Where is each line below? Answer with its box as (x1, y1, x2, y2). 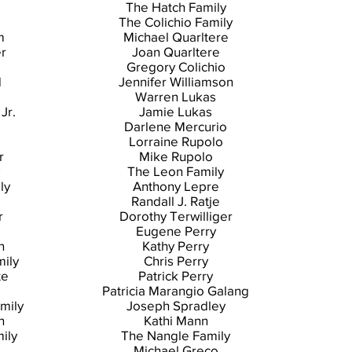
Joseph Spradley (126, 298, 225, 313)
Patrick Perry (138, 268, 213, 283)
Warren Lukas (135, 89, 216, 104)
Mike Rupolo (138, 148, 213, 163)
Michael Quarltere (123, 29, 229, 44)
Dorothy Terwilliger (119, 208, 233, 223)
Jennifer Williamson (118, 74, 233, 89)
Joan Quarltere (131, 44, 220, 59)
